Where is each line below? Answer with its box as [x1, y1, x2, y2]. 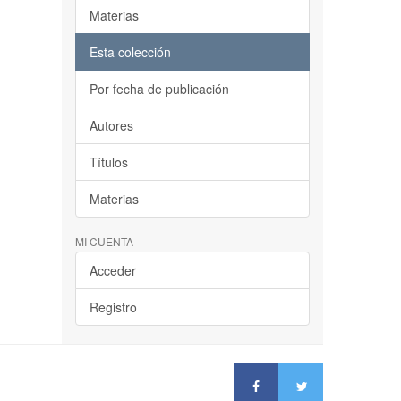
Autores [89, 116, 133, 134]
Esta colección [89, 43, 171, 61]
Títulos [89, 153, 128, 171]
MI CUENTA [74, 234, 133, 249]
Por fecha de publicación [89, 80, 229, 98]
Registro [89, 298, 137, 316]
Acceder [89, 261, 136, 279]
